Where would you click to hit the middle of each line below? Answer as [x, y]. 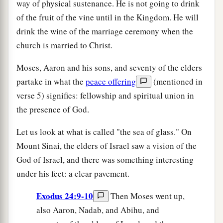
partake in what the [51, 81]
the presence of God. [53, 109]
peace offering [111, 81]
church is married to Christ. [64, 45]
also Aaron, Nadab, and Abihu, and [98, 210]
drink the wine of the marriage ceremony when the [105, 31]
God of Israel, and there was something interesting [105, 159]
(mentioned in [177, 81]
